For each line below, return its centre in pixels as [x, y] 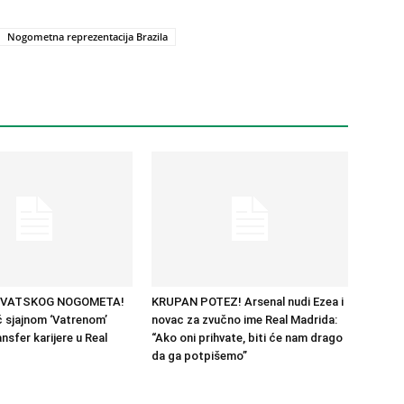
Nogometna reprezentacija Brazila [87, 37]
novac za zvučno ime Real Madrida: [244, 320]
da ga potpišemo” [199, 356]
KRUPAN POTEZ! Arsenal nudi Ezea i [248, 302]
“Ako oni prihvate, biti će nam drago [247, 338]
